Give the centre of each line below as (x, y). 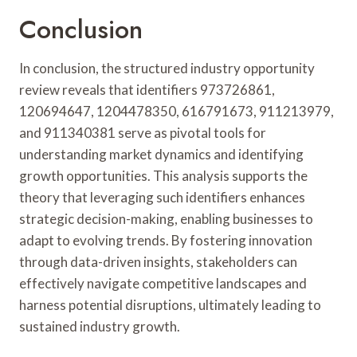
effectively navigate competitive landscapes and (163, 283)
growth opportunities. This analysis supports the (163, 175)
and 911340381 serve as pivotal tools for (143, 132)
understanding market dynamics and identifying (161, 154)
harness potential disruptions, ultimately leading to (170, 304)
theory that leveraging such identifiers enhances (162, 197)
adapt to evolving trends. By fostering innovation (166, 240)
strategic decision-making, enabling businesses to (166, 218)
